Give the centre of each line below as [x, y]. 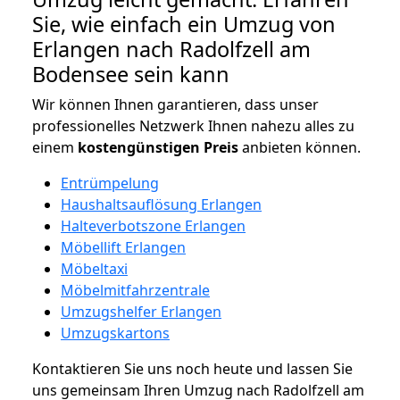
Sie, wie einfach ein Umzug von [184, 24]
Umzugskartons [115, 333]
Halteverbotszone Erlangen [153, 225]
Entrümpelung [110, 183]
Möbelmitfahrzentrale [135, 290]
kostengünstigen [139, 147]
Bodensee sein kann [131, 74]
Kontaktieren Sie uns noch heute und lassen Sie [192, 368]
